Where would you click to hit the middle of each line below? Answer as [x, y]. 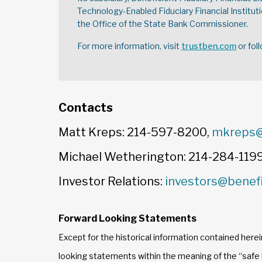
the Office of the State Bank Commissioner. [163, 24]
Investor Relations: [112, 181]
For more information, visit [129, 46]
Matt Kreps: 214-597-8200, [135, 132]
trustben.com [209, 46]
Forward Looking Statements [127, 218]
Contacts [86, 108]
